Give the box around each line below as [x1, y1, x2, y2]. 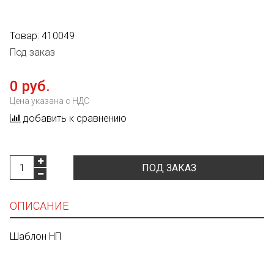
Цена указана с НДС [10, 96, 89, 106]
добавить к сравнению [23, 113, 127, 125]
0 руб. [10, 78, 50, 95]
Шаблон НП [10, 231, 61, 243]
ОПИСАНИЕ [10, 199, 68, 213]
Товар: [10, 30, 42, 42]
